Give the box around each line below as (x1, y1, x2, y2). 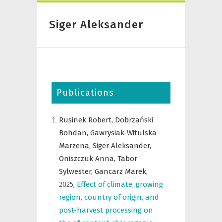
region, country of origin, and (59, 193, 159, 202)
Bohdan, (59, 128, 90, 137)
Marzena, (59, 141, 93, 150)
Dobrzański (115, 115, 153, 124)
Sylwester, (59, 167, 95, 176)
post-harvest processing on (59, 206, 153, 215)
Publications (56, 87, 114, 98)
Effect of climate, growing (77, 180, 163, 189)
